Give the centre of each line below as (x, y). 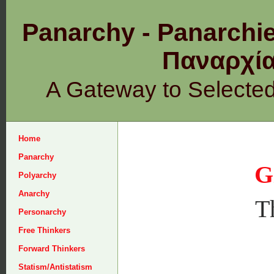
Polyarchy (37, 175)
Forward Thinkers (52, 249)
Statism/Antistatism (55, 267)
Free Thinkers (44, 230)
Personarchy (42, 212)
